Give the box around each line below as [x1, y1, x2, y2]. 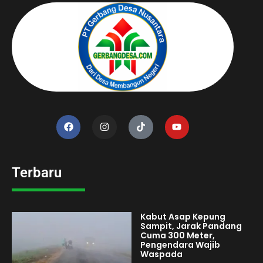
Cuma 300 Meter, [140, 230, 215, 242]
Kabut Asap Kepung [140, 211, 225, 223]
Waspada [140, 248, 183, 261]
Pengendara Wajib [140, 239, 220, 251]
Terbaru [12, 164, 62, 181]
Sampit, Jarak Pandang [140, 220, 242, 232]
